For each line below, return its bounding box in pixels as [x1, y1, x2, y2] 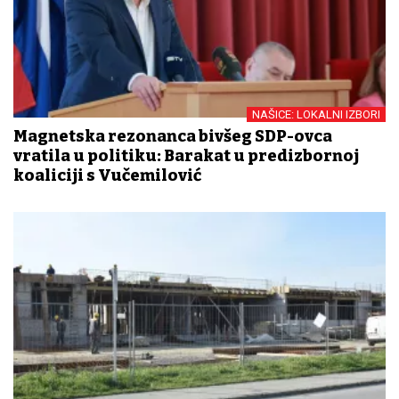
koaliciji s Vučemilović [13, 166, 201, 186]
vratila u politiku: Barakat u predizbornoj [13, 146, 359, 167]
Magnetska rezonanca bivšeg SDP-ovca [13, 126, 332, 147]
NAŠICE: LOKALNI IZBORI [252, 108, 380, 122]
